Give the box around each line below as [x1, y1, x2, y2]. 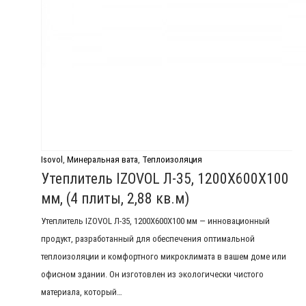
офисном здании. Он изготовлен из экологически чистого [41, 269, 264, 280]
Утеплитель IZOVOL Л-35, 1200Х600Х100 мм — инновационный [41, 216, 270, 227]
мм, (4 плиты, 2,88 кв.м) [41, 189, 189, 207]
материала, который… [41, 287, 122, 298]
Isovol [41, 154, 63, 165]
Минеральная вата [67, 154, 138, 165]
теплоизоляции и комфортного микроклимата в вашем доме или [41, 251, 286, 262]
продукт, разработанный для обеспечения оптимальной [41, 234, 255, 245]
